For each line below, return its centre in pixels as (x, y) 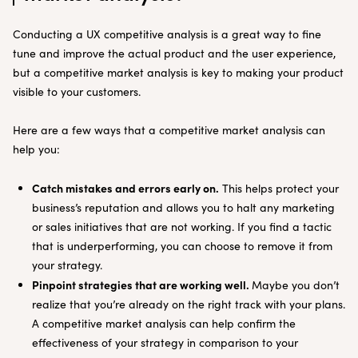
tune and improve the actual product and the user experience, (174, 53)
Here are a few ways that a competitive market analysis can (169, 130)
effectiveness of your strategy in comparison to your (165, 342)
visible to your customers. (77, 91)
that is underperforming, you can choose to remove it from (182, 246)
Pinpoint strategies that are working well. (142, 284)
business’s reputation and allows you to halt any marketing (183, 207)
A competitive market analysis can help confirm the (164, 323)
